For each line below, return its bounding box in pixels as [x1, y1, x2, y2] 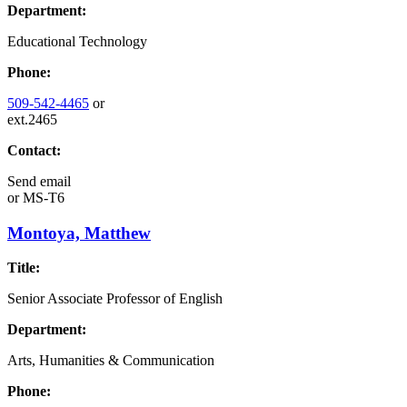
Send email [7, 173, 71, 189]
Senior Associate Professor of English [7, 291, 223, 307]
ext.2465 [7, 111, 57, 127]
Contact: [7, 142, 61, 158]
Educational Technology [7, 33, 147, 49]
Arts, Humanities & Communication [7, 352, 214, 369]
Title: [7, 260, 40, 276]
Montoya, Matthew [7, 223, 151, 243]
